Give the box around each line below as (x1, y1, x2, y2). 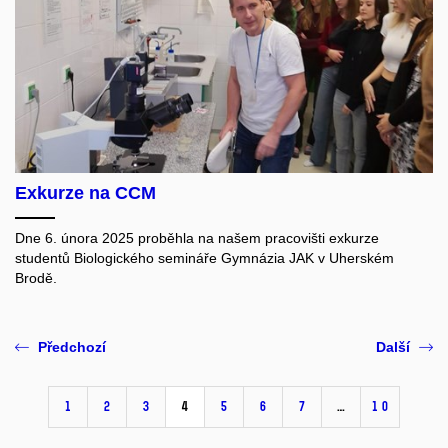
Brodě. (15, 270, 57, 287)
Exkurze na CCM (15, 183, 156, 204)
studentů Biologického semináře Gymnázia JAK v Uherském (15, 250, 394, 267)
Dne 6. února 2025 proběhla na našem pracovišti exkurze (15, 230, 379, 247)
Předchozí (38, 338, 106, 355)
